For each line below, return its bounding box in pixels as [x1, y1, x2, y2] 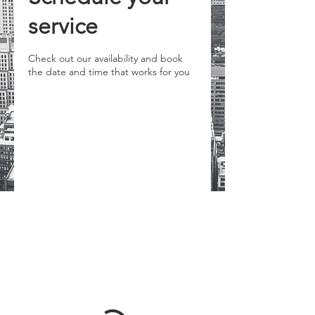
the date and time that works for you [28, 65, 190, 78]
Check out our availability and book [28, 52, 183, 65]
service [28, 13, 98, 39]
